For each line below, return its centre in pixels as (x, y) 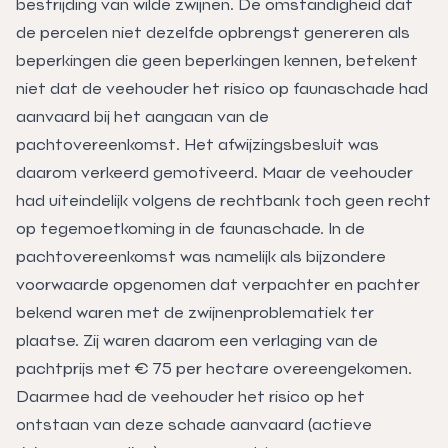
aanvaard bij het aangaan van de (142, 116)
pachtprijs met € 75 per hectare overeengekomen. (214, 368)
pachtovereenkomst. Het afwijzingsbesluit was (197, 144)
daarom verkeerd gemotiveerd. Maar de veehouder (214, 172)
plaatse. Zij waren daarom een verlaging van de (197, 340)
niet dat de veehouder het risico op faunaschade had (222, 88)
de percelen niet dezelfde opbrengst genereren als (213, 32)
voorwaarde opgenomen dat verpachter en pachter (218, 284)
